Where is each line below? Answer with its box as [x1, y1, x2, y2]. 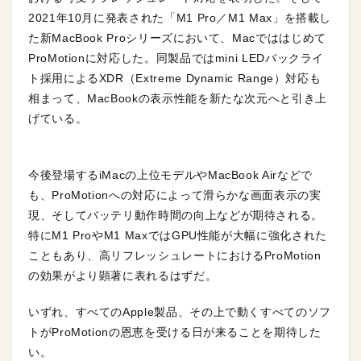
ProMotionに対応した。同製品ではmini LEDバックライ [28, 52, 325, 65]
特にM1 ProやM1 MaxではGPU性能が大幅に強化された [28, 229, 327, 243]
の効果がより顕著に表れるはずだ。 [28, 269, 218, 283]
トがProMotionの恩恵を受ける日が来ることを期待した [28, 326, 322, 339]
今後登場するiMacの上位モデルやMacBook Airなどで [28, 168, 313, 182]
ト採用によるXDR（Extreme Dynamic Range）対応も [28, 72, 322, 85]
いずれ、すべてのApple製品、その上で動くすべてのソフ [28, 305, 331, 319]
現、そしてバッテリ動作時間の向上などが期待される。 [28, 209, 323, 222]
